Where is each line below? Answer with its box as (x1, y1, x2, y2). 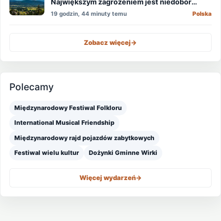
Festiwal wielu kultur (14, 149, 79, 157)
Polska (192, 10, 212, 17)
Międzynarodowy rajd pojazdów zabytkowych (14, 134, 155, 142)
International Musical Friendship (14, 119, 115, 127)
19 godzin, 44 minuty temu (51, 10, 127, 17)
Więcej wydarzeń (79, 174, 136, 182)
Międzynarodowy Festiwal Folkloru (14, 104, 122, 112)
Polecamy (9, 80, 54, 93)
